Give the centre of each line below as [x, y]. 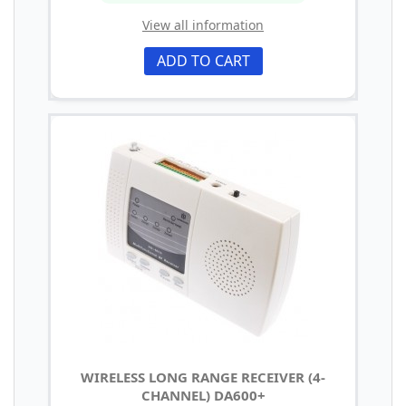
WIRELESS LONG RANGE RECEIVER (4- [203, 377]
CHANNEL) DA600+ [203, 395]
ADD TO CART [203, 60]
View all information [203, 24]
